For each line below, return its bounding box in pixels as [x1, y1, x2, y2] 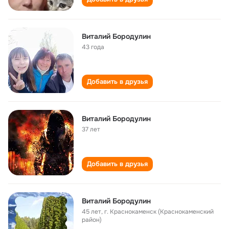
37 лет [82, 125, 100, 133]
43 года [82, 43, 104, 51]
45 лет [82, 208, 101, 216]
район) [82, 216, 102, 224]
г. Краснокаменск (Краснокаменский [104, 208, 214, 216]
